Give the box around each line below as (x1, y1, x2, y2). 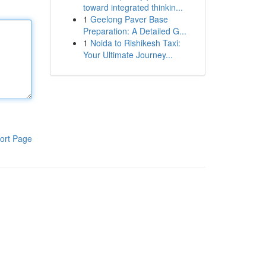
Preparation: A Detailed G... (83, 25, 186, 37)
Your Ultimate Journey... (83, 49, 173, 61)
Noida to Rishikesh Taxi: (90, 37, 180, 49)
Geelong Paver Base (90, 13, 168, 25)
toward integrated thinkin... (83, 1, 183, 13)
